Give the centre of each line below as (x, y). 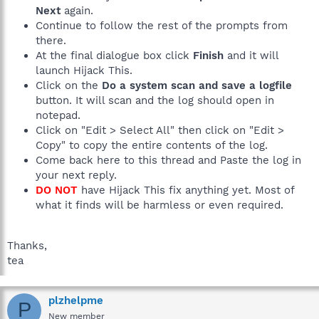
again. (77, 10)
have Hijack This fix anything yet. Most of (186, 190)
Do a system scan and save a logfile (197, 85)
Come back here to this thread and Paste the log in (168, 160)
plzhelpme (76, 300)
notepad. (58, 115)
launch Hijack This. (84, 70)
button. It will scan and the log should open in (155, 100)
